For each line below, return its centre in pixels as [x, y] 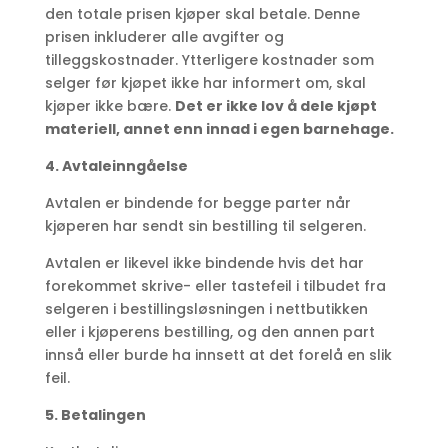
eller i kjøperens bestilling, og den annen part [209, 332]
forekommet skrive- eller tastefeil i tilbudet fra [215, 286]
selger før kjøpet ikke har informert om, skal [205, 83]
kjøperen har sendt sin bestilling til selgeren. [205, 226]
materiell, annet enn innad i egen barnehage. [220, 129]
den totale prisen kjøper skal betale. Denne [202, 14]
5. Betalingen [95, 415]
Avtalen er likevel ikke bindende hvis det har [204, 263]
